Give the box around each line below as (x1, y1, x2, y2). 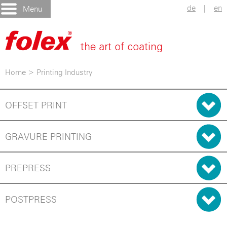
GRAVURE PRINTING (5, 131, 92, 142)
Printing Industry (36, 67, 92, 77)
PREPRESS (5, 162, 51, 173)
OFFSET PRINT (5, 99, 67, 110)
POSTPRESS (5, 194, 57, 205)
